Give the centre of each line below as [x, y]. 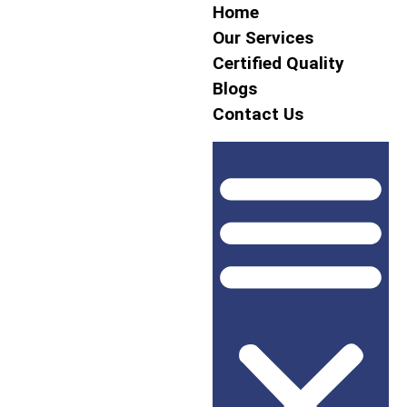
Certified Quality [278, 63]
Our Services [263, 38]
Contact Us [258, 114]
